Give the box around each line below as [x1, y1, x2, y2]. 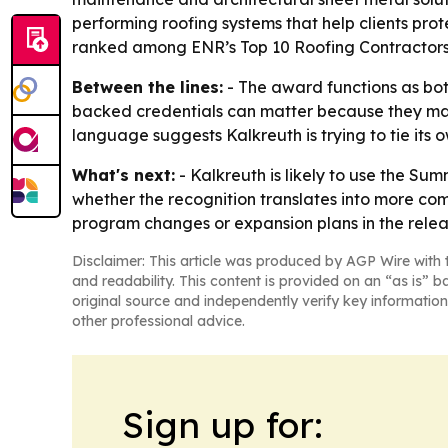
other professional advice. [72, 312, 245, 331]
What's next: [72, 165, 175, 186]
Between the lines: [72, 77, 223, 98]
